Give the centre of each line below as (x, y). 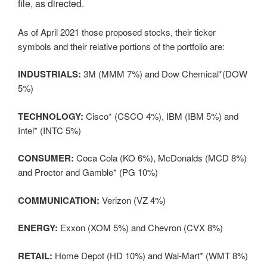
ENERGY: (38, 228)
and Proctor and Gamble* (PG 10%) (88, 172)
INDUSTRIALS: (49, 74)
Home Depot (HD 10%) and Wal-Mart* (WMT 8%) (150, 255)
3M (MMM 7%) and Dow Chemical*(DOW (164, 74)
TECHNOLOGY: (51, 116)
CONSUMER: (46, 158)
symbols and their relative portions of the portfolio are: (121, 46)
